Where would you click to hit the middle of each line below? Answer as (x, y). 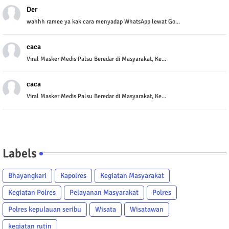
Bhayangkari (27, 175)
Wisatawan (147, 209)
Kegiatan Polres (32, 192)
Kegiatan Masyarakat (132, 175)
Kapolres (73, 175)
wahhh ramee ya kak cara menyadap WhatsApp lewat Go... (103, 21)
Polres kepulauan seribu (45, 209)
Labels (20, 153)
